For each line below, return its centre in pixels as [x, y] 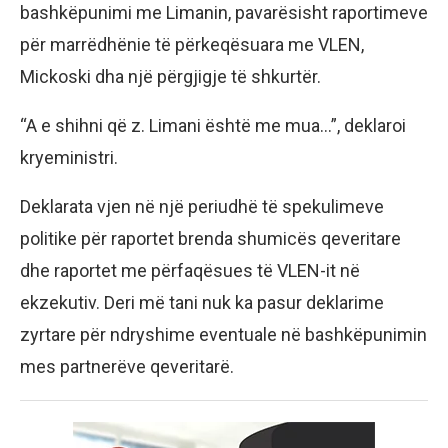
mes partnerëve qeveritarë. [127, 366]
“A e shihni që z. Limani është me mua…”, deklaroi [213, 125]
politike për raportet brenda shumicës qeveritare [210, 238]
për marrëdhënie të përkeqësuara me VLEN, [192, 44]
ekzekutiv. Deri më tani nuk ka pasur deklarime [202, 302]
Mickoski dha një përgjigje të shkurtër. [170, 76]
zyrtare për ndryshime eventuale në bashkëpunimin [223, 334]
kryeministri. [69, 157]
